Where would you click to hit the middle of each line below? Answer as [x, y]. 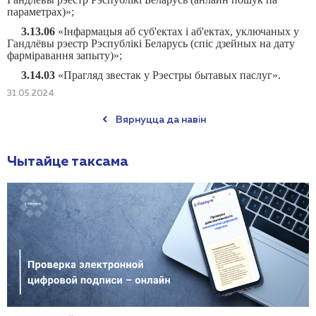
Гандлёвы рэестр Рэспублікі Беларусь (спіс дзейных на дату [151, 43]
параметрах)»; [41, 12]
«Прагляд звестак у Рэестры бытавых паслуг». [168, 75]
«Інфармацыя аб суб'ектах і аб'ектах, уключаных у [177, 31]
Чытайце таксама [68, 162]
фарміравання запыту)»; [65, 55]
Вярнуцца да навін [160, 120]
